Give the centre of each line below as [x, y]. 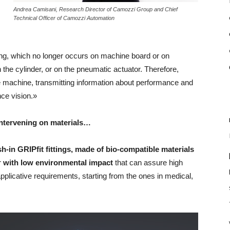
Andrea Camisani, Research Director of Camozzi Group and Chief [95, 9]
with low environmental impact [58, 162]
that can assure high [148, 162]
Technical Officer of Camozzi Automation [64, 18]
